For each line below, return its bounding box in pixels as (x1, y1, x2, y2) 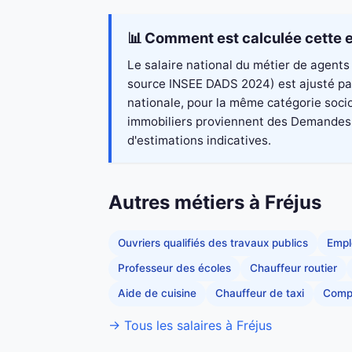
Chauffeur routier (250, 262, 337, 275)
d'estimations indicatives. (127, 133, 271, 148)
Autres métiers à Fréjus (108, 191, 321, 214)
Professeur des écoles (118, 262, 231, 275)
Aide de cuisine (118, 287, 196, 300)
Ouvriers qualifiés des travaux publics (118, 236, 308, 249)
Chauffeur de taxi (215, 287, 304, 300)
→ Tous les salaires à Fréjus (108, 317, 272, 333)
